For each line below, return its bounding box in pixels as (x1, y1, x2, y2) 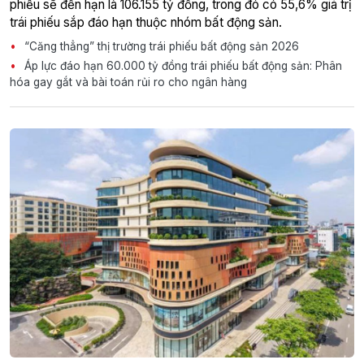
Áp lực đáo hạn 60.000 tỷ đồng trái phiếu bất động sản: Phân (21, 58, 342, 72)
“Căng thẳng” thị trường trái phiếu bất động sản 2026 (21, 39, 299, 53)
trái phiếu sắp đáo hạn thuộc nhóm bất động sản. (10, 14, 282, 30)
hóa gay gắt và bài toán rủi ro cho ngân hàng (10, 75, 247, 89)
